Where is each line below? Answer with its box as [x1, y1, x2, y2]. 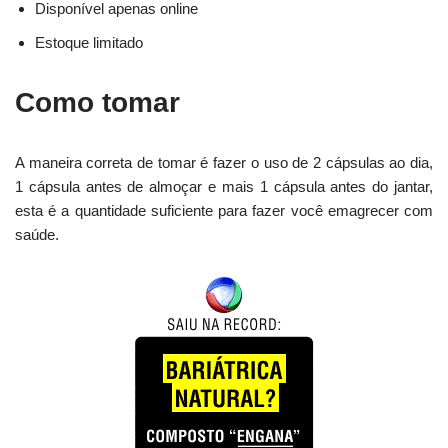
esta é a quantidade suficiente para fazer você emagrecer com [15, 201, 433, 219]
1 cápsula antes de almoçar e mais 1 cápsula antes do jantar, [15, 177, 433, 195]
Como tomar [15, 86, 180, 118]
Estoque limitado [35, 33, 143, 51]
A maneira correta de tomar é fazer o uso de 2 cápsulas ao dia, [15, 153, 433, 171]
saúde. [15, 225, 59, 243]
